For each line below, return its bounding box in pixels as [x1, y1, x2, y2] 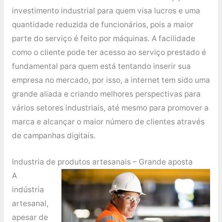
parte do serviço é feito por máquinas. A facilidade [11, 34, 195, 44]
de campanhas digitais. [11, 131, 96, 141]
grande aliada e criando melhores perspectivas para [11, 89, 201, 99]
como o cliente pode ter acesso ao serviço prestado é [11, 48, 206, 57]
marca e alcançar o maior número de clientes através [11, 117, 205, 127]
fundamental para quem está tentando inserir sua [11, 61, 191, 71]
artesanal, [11, 199, 49, 208]
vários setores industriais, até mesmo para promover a [11, 103, 209, 113]
